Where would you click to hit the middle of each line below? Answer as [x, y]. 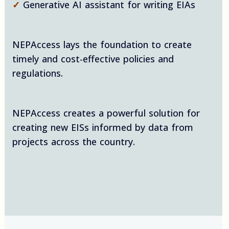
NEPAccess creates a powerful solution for [106, 113]
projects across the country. [73, 142]
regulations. [37, 73]
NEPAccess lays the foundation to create [102, 45]
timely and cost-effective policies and [93, 59]
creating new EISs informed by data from [102, 128]
